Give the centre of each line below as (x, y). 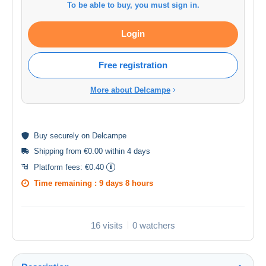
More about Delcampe (130, 90)
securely (64, 135)
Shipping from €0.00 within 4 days (92, 151)
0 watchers (154, 225)
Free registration (133, 65)
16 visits (107, 225)
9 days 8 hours (126, 183)
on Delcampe (103, 135)
